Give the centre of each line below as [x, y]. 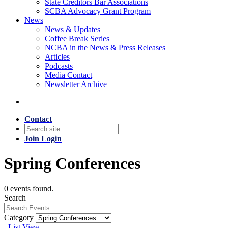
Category [19, 217]
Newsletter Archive [76, 84]
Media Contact [68, 75]
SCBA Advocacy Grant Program [98, 11]
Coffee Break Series [77, 38]
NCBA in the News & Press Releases [105, 48]
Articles [57, 57]
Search [15, 197]
